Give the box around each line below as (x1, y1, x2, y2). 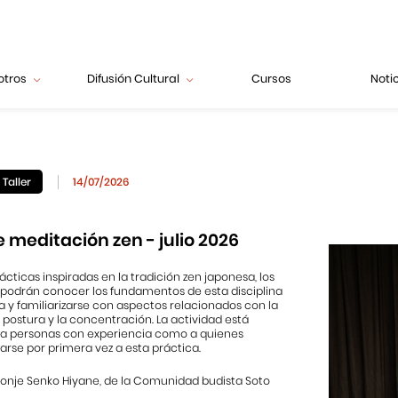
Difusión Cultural (86, 71, 179, 86)
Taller (2, 173, 31, 189)
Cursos (251, 71, 291, 86)
